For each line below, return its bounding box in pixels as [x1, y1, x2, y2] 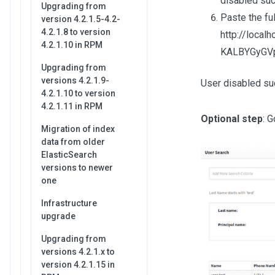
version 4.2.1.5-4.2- [41, 14, 120, 24]
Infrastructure [41, 198, 97, 208]
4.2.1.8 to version [41, 27, 110, 37]
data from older [41, 137, 105, 147]
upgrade [41, 211, 76, 221]
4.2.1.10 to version [41, 88, 115, 98]
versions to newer [41, 163, 113, 172]
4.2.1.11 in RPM [41, 101, 103, 111]
